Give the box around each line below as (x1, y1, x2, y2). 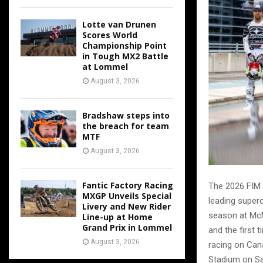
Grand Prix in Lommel (82, 222, 172, 233)
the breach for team (82, 120, 169, 131)
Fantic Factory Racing (82, 180, 173, 191)
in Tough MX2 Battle (82, 50, 168, 62)
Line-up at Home (82, 211, 153, 222)
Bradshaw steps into (82, 110, 170, 121)
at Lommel (82, 61, 128, 72)
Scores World (82, 29, 137, 41)
